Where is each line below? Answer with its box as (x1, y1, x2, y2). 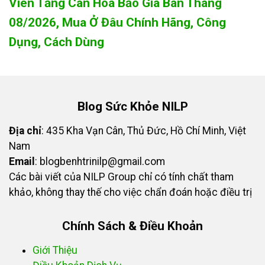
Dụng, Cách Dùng (9, 35, 104, 50)
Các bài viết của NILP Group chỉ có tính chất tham (9, 171, 234, 183)
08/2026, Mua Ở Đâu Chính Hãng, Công (9, 15, 226, 30)
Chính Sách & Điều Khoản (62, 219, 203, 234)
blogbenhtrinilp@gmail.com (40, 156, 165, 168)
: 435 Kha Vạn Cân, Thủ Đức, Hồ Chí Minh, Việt (41, 125, 246, 137)
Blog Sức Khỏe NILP (77, 99, 188, 114)
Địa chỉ (9, 125, 41, 137)
